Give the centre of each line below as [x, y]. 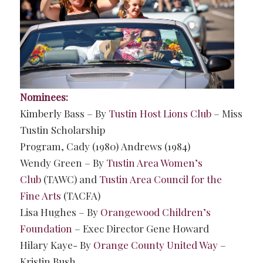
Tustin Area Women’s [154, 162]
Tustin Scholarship [62, 129]
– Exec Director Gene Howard [140, 228]
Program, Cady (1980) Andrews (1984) [105, 146]
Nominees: [44, 97]
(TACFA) [80, 195]
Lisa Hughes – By [60, 212]
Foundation [46, 228]
